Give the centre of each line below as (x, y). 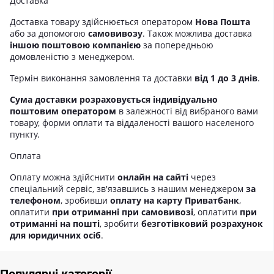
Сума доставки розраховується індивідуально (114, 100)
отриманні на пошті (55, 224)
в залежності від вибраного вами (187, 111)
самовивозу (115, 34)
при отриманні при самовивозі (123, 212)
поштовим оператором (63, 111)
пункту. (25, 135)
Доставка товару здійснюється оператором (102, 22)
